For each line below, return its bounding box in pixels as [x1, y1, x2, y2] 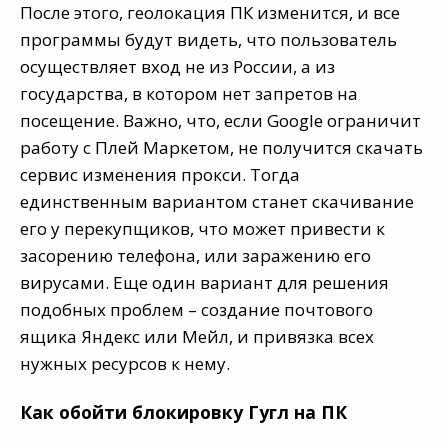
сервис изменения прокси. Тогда [20, 163, 300, 187]
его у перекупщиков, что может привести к [20, 217, 385, 241]
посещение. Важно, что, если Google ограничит [20, 109, 421, 133]
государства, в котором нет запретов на [20, 82, 358, 106]
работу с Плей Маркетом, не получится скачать [20, 136, 423, 160]
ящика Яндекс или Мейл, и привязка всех [20, 325, 374, 349]
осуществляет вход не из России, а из [20, 55, 335, 79]
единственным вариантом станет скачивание [20, 190, 414, 214]
